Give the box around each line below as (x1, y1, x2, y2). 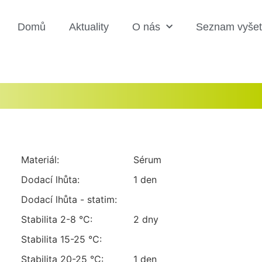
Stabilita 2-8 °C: (21, 213, 93, 225)
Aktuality (69, 21, 109, 33)
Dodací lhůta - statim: (21, 194, 118, 205)
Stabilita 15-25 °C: (21, 233, 102, 245)
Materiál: (21, 154, 60, 166)
